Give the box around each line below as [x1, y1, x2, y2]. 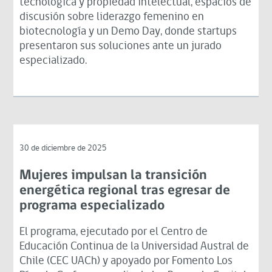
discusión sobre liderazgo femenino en [19, 11, 205, 23]
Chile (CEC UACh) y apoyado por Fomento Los [19, 255, 233, 267]
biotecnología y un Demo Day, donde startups [19, 25, 237, 38]
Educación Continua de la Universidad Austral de [19, 240, 250, 253]
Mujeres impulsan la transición [19, 168, 208, 183]
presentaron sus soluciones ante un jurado [19, 40, 222, 52]
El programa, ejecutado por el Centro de [19, 226, 208, 238]
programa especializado [19, 199, 165, 213]
